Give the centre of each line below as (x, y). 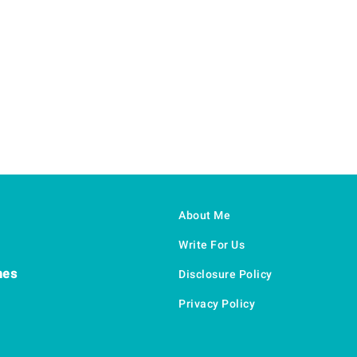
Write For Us (212, 244)
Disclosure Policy (226, 274)
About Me (204, 215)
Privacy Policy (217, 303)
